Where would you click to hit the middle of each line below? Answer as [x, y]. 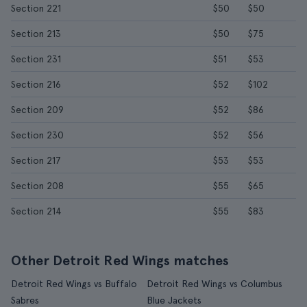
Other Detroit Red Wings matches [120, 260]
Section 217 [36, 160]
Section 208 [37, 186]
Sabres [25, 300]
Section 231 [36, 59]
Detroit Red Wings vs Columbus [214, 284]
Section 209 [37, 110]
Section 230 [37, 135]
